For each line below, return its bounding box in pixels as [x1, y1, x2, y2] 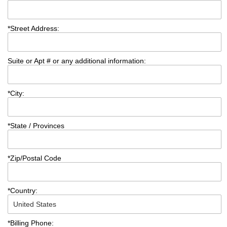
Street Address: [10, 24, 59, 33]
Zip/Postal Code [10, 154, 61, 163]
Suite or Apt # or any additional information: [8, 57, 146, 65]
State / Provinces [10, 122, 64, 130]
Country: [10, 186, 37, 195]
